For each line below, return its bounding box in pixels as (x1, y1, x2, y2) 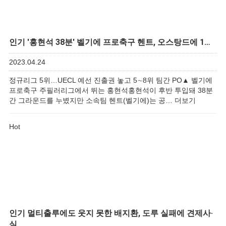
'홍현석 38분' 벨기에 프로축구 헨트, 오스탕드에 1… (25, 37, 210, 47)
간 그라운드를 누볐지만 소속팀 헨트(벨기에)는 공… (9, 96, 175, 104)
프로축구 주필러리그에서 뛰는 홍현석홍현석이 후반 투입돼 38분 (9, 86, 213, 94)
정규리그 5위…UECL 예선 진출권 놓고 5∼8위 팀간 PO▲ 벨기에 (9, 76, 212, 84)
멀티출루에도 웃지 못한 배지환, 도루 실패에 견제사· (25, 208, 213, 218)
